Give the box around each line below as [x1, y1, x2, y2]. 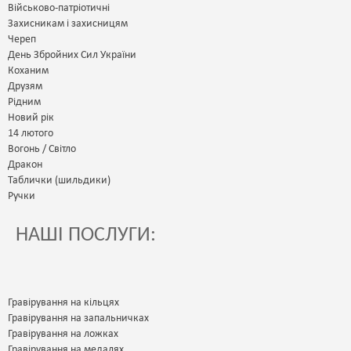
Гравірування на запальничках [8, 313, 149, 324]
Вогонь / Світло [8, 143, 76, 155]
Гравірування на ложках [8, 328, 118, 340]
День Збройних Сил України [8, 49, 136, 61]
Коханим [8, 65, 49, 77]
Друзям [8, 81, 42, 92]
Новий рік [8, 112, 54, 124]
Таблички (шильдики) [8, 175, 110, 186]
